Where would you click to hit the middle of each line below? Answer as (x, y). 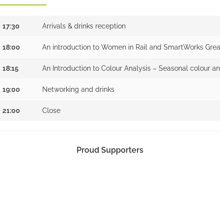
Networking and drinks (78, 89)
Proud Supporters (110, 150)
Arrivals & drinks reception (84, 26)
